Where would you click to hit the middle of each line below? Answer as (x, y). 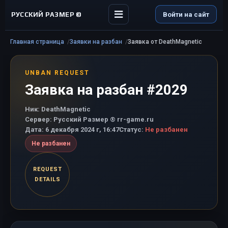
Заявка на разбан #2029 (106, 90)
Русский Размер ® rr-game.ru (103, 119)
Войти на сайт (186, 14)
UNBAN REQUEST (57, 73)
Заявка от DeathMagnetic (165, 42)
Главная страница (37, 42)
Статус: (131, 130)
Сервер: (38, 119)
